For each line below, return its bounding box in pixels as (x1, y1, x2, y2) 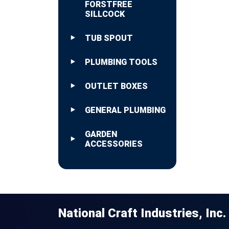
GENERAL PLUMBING (85, 105, 166, 116)
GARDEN (85, 129, 117, 140)
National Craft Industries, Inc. (58, 206, 226, 221)
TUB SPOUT (85, 33, 133, 43)
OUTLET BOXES (85, 81, 148, 91)
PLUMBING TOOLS (85, 57, 157, 67)
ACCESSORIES (85, 139, 143, 149)
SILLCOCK (85, 9, 125, 19)
